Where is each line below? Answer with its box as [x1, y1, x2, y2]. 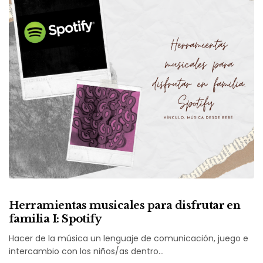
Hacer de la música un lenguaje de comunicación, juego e [9, 232, 249, 245]
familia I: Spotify [9, 213, 102, 226]
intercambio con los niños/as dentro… [9, 245, 164, 258]
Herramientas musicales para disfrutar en [9, 199, 241, 213]
